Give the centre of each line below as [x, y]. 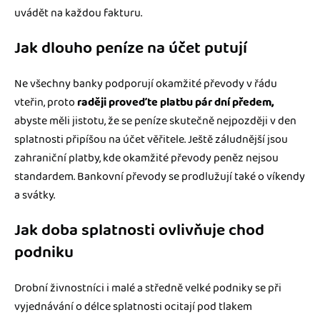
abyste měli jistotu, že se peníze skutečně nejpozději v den [155, 121]
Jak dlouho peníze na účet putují [131, 48]
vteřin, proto [46, 102]
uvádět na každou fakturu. [78, 13]
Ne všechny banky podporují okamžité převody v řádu [146, 84]
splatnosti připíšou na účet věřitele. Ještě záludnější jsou [151, 139]
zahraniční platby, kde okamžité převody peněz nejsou [146, 158]
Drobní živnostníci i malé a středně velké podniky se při [148, 288]
